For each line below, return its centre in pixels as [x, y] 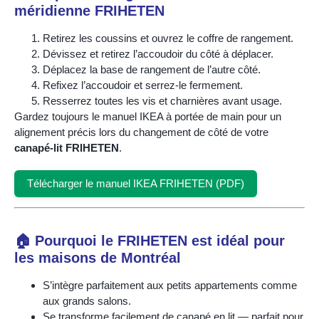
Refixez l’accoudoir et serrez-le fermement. [143, 85]
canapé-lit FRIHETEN [67, 147]
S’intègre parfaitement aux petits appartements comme [170, 286]
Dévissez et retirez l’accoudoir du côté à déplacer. [158, 53]
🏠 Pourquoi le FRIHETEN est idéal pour [150, 241]
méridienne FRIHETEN [89, 10]
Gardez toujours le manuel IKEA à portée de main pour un [148, 116]
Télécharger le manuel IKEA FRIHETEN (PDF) [136, 183]
